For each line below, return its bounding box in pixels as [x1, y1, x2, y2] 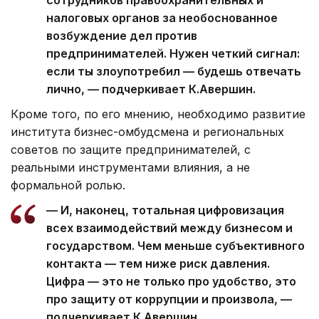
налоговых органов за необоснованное [46, 10, 278, 25]
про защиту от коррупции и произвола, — [46, 291, 292, 306]
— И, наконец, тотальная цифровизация [46, 202, 284, 217]
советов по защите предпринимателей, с [11, 142, 251, 157]
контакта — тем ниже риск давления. [46, 256, 270, 271]
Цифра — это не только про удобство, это [46, 273, 296, 288]
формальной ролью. [11, 177, 125, 192]
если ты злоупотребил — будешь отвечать [46, 63, 301, 78]
